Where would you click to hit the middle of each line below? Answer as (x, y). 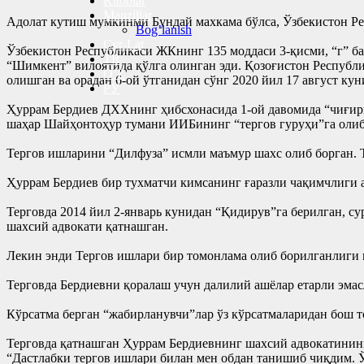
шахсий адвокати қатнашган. (87, 226)
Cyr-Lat (123, 44)
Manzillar (128, 15)
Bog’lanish (164, 30)
